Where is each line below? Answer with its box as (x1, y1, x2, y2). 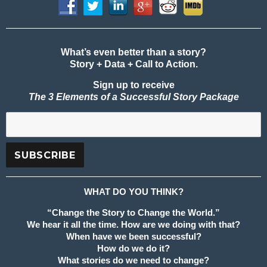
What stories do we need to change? (58, 255, 209, 266)
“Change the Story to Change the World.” (47, 207, 220, 218)
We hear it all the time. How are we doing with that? (27, 219, 240, 230)
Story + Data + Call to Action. (69, 59, 198, 70)
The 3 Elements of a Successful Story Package (28, 92, 239, 103)
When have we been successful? (66, 231, 201, 242)
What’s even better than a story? (61, 47, 206, 58)
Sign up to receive (92, 80, 175, 91)
